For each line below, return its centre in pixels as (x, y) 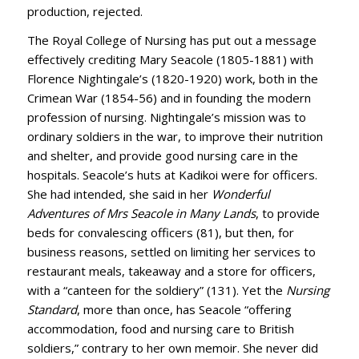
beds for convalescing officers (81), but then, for (160, 233)
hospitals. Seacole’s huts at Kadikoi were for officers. (172, 175)
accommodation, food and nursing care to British (160, 329)
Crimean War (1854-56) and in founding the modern (169, 98)
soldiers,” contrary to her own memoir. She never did (172, 348)
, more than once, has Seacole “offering (184, 310)
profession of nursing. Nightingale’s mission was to (166, 117)
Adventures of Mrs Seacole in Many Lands (141, 214)
